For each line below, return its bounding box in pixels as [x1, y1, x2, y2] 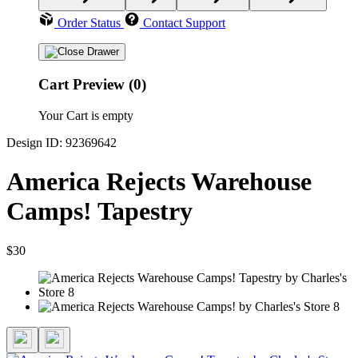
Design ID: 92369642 [6, 135, 117, 149]
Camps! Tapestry [6, 197, 193, 226]
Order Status [58, 16, 121, 30]
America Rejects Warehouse [6, 167, 312, 197]
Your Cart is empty [38, 108, 133, 122]
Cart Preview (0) [38, 76, 146, 93]
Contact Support [143, 16, 225, 30]
